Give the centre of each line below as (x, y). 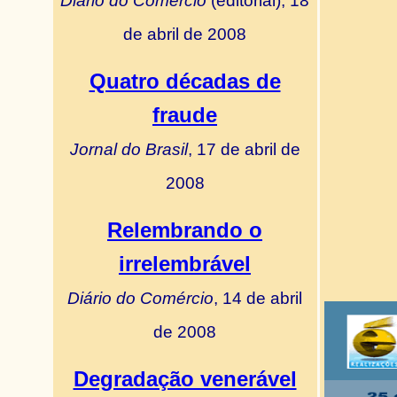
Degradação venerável (185, 379)
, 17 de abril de (244, 149)
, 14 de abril (258, 298)
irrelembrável (185, 264)
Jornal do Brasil (128, 149)
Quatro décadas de (185, 81)
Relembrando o (185, 230)
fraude (185, 115)
